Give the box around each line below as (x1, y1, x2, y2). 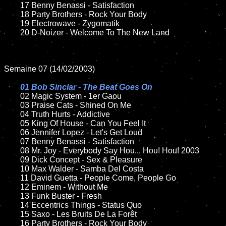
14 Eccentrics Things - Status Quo (4, 201, 20, 209)
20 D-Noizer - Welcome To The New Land (4, 28, 20, 37)
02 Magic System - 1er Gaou (20, 92, 122, 100)
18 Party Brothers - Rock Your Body (4, 10, 20, 19)
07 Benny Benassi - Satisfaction (4, 137, 20, 146)
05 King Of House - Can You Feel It (4, 119, 20, 128)
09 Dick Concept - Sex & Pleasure (4, 155, 20, 164)
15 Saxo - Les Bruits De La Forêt (4, 210, 20, 218)
